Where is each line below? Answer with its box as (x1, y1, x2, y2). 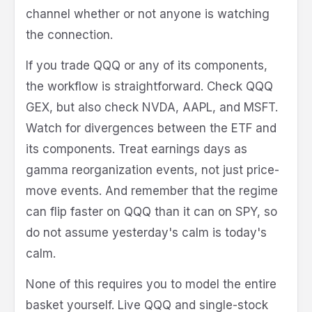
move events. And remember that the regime (26, 184, 278, 198)
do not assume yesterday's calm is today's (26, 226, 267, 240)
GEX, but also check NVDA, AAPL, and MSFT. (26, 100, 278, 115)
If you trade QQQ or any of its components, (26, 58, 267, 73)
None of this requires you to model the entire (26, 277, 276, 292)
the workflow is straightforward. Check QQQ (26, 79, 273, 94)
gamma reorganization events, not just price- (26, 163, 279, 178)
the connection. (26, 28, 113, 42)
